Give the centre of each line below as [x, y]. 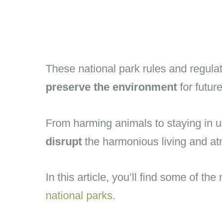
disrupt [64, 141]
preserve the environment [111, 87]
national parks [79, 195]
